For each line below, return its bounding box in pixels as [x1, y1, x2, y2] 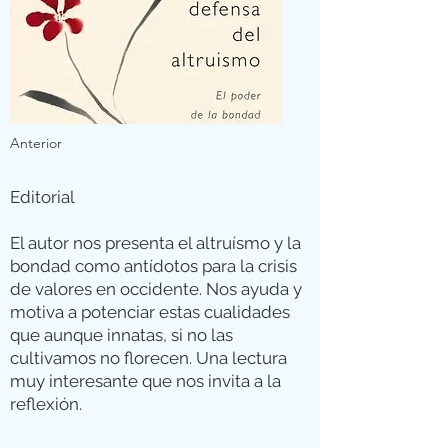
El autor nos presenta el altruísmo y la [10, 233, 301, 253]
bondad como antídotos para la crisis [10, 256, 297, 276]
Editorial [10, 187, 75, 207]
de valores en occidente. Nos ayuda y [10, 279, 302, 299]
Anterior [10, 134, 62, 152]
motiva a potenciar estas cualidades [10, 302, 290, 322]
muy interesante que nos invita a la [10, 371, 281, 391]
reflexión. [10, 394, 86, 414]
